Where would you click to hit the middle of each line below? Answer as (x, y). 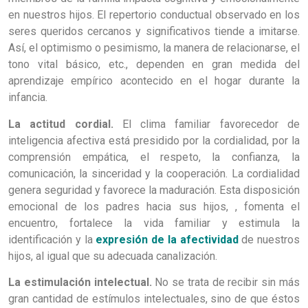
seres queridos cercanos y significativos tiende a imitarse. (154, 32)
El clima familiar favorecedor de (207, 124)
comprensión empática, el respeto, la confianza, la (154, 157)
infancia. (28, 98)
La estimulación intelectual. (80, 282)
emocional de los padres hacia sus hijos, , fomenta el (154, 206)
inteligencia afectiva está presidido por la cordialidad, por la (154, 140)
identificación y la (52, 239)
